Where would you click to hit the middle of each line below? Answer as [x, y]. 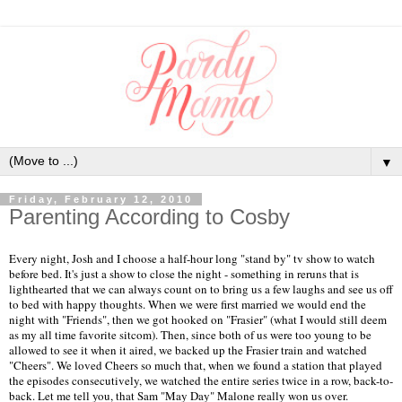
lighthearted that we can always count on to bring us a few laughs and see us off [201, 289]
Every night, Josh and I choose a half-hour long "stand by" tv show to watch [192, 259]
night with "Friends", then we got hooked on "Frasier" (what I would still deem [198, 320]
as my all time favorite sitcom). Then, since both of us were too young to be [190, 335]
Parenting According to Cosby [149, 217]
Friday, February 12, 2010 [101, 200]
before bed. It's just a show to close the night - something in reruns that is [184, 274]
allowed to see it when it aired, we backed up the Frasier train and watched [188, 350]
